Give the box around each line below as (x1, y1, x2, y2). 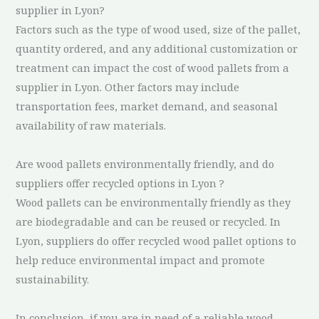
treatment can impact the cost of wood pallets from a (16, 60, 290, 75)
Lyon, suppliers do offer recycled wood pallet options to (16, 233, 297, 248)
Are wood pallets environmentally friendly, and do (16, 156, 275, 171)
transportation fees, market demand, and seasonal (16, 98, 278, 113)
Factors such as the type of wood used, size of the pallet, (16, 21, 301, 36)
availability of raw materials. (16, 117, 167, 132)
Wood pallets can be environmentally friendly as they (16, 194, 291, 209)
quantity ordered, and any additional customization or (16, 41, 298, 56)
